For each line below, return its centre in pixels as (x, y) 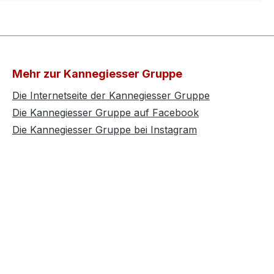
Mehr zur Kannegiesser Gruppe (97, 74)
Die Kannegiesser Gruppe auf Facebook (106, 113)
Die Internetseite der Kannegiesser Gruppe (111, 96)
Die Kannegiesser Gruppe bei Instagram (105, 130)
